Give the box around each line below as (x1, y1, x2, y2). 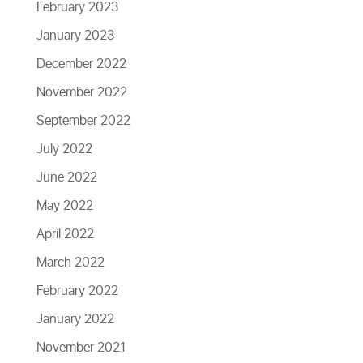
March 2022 (36, 253, 105, 273)
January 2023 (36, 26, 114, 46)
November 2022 (36, 83, 127, 103)
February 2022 (36, 281, 118, 301)
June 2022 (36, 168, 97, 188)
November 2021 (36, 338, 126, 358)
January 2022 (36, 310, 114, 330)
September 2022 (36, 111, 130, 131)
